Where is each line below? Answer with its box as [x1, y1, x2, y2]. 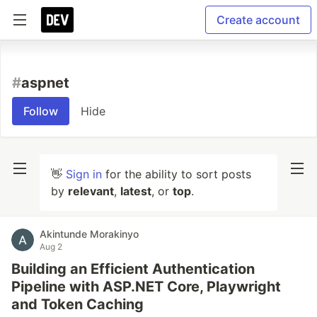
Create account [217, 13, 300, 27]
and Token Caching [11, 296, 144, 313]
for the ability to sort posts [102, 167, 251, 181]
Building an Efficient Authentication [11, 260, 255, 277]
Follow [23, 104, 58, 118]
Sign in [66, 167, 102, 181]
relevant [68, 184, 114, 198]
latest [120, 184, 151, 198]
